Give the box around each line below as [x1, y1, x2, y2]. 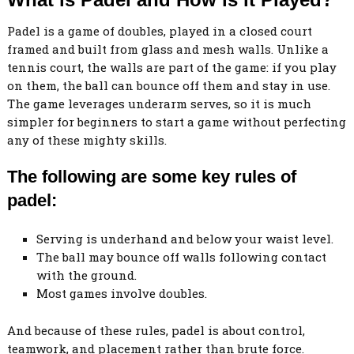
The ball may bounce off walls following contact [36, 249, 327, 265]
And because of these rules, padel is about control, [6, 322, 305, 338]
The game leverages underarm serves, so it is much [6, 95, 311, 111]
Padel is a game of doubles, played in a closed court [6, 22, 312, 39]
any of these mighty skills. [6, 131, 167, 148]
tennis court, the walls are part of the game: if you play [6, 58, 337, 75]
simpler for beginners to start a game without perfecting [6, 113, 346, 130]
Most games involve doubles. [36, 285, 208, 302]
